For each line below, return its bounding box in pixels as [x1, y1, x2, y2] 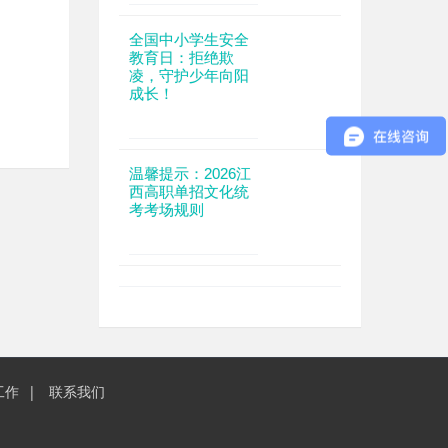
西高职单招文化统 [128, 183, 249, 200]
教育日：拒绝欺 [128, 49, 234, 66]
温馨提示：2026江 [128, 165, 251, 182]
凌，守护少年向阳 [128, 67, 249, 84]
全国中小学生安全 [128, 31, 249, 48]
